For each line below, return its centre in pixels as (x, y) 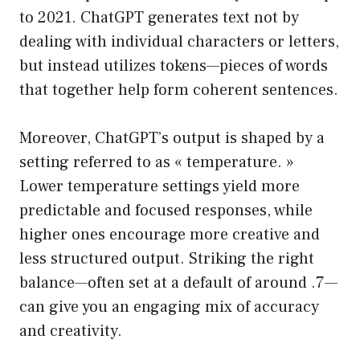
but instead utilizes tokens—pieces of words (174, 66)
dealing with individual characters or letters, (179, 42)
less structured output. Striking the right (167, 259)
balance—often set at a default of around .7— (178, 283)
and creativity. (71, 331)
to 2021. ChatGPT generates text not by (159, 18)
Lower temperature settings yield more (160, 187)
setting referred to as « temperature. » (157, 163)
